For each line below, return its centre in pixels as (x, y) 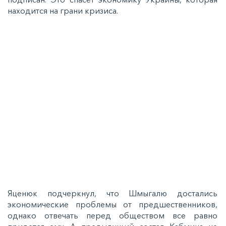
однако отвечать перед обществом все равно (112, 215)
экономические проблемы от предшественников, (112, 204)
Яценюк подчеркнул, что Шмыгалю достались (112, 193)
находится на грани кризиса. (64, 10)
